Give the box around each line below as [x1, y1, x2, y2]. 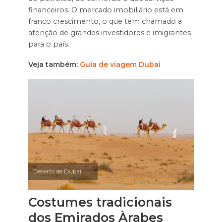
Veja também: [28, 60, 80, 69]
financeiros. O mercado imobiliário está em [28, 5, 183, 15]
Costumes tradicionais [28, 195, 172, 210]
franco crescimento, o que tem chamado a [28, 17, 182, 26]
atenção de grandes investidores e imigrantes [28, 28, 191, 38]
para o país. [28, 40, 69, 49]
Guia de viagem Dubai [79, 60, 161, 69]
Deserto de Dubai [33, 168, 81, 175]
